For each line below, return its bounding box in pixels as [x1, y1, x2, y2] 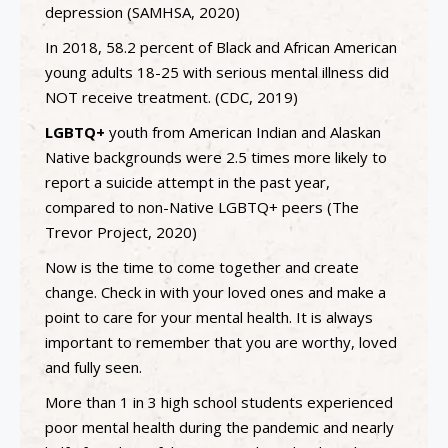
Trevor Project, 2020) [45, 221, 197, 242]
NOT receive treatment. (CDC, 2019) [45, 86, 298, 107]
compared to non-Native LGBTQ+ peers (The [45, 196, 359, 217]
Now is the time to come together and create [45, 256, 359, 277]
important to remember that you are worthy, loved [45, 331, 397, 352]
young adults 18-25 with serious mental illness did [45, 61, 389, 82]
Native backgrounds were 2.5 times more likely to [45, 146, 387, 167]
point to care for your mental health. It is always [45, 306, 373, 327]
